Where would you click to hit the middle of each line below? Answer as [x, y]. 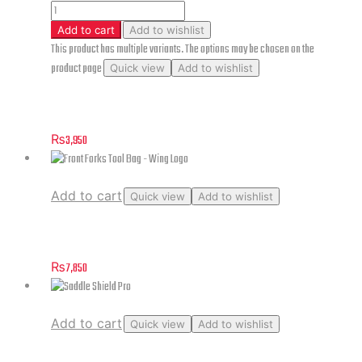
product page [77, 69]
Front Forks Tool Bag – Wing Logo [126, 233]
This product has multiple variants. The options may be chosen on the [183, 50]
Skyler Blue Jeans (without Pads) [126, 104]
